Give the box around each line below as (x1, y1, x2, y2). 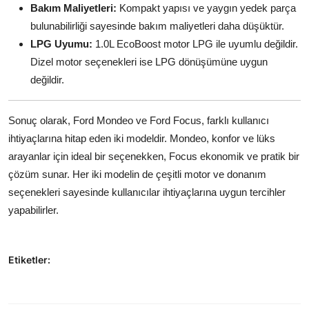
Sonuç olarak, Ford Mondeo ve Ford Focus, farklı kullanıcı (8, 114, 269, 127)
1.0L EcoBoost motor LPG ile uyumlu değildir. (92, 38, 298, 50)
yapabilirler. (8, 204, 59, 217)
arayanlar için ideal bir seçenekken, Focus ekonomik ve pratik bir (8, 150, 299, 163)
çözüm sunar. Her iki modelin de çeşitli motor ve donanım (8, 168, 266, 181)
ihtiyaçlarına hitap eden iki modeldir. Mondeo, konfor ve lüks (8, 132, 275, 145)
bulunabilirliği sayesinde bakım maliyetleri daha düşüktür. (30, 20, 284, 32)
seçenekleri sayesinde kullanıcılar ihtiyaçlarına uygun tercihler (8, 186, 286, 199)
